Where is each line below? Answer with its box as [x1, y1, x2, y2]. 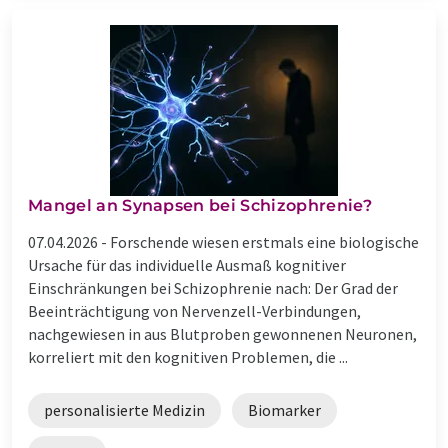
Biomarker [248, 399, 321, 420]
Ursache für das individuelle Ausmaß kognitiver [28, 254, 346, 275]
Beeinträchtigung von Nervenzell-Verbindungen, [28, 300, 361, 321]
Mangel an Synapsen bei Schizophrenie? [28, 195, 372, 215]
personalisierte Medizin [44, 399, 205, 420]
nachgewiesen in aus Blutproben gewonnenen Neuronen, [28, 323, 417, 344]
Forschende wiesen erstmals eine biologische [110, 231, 419, 252]
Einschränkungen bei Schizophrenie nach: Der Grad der [28, 277, 398, 298]
